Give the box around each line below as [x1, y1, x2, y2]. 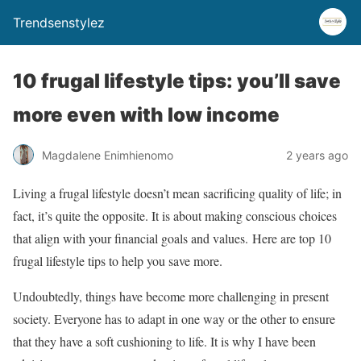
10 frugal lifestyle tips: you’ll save [13, 69, 341, 93]
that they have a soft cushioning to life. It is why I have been [13, 333, 316, 350]
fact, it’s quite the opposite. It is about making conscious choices [13, 207, 337, 224]
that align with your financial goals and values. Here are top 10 [13, 230, 331, 247]
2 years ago [286, 147, 348, 162]
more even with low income [13, 103, 280, 127]
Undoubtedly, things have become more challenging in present [13, 288, 329, 305]
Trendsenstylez [13, 15, 105, 31]
